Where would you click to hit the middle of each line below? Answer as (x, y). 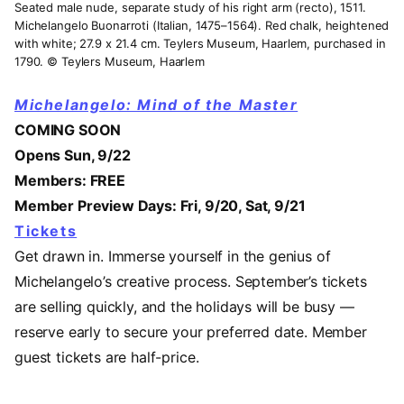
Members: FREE (70, 181)
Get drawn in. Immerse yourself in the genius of (173, 257)
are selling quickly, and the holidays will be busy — (184, 307)
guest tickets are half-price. (107, 358)
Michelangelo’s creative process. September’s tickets (191, 282)
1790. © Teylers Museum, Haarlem (110, 62)
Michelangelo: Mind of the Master (156, 105)
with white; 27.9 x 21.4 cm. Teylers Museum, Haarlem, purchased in (200, 44)
